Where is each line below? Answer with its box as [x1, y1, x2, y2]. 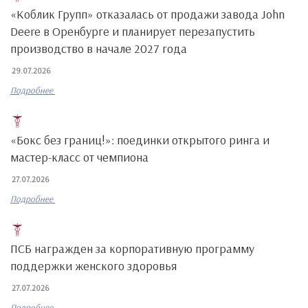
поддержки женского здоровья [10, 258, 177, 274]
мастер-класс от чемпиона [10, 149, 148, 165]
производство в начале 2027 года [10, 41, 187, 56]
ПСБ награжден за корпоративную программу [10, 241, 254, 256]
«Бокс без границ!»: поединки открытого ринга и [10, 132, 269, 148]
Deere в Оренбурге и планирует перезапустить [10, 23, 255, 39]
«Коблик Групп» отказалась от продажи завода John [10, 6, 285, 22]
